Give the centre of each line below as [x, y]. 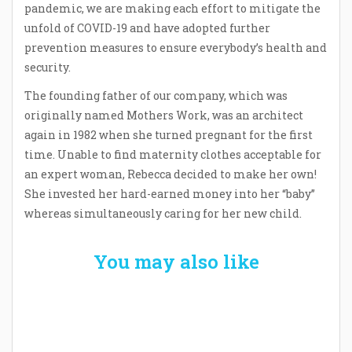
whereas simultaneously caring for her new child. [163, 214]
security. [48, 67]
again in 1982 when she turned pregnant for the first [169, 135]
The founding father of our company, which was [156, 96]
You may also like [176, 262]
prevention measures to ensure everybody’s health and [176, 47]
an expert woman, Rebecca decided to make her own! [170, 174]
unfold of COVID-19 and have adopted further [147, 27]
